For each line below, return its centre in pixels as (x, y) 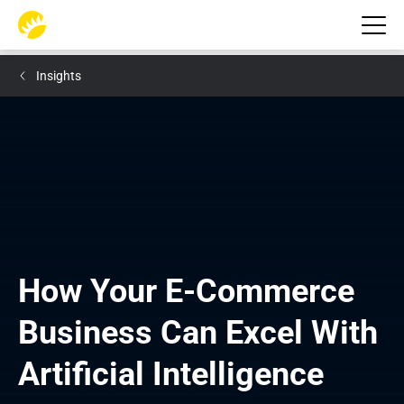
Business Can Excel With (198, 333)
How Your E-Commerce (186, 291)
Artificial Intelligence (171, 374)
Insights (59, 76)
